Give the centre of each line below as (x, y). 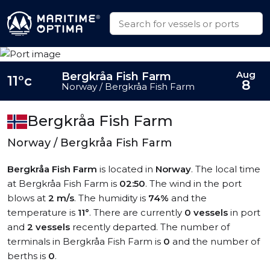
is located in (126, 169)
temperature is (42, 212)
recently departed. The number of (150, 227)
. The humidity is (111, 198)
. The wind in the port (193, 184)
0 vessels (206, 212)
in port (244, 212)
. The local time (226, 169)
